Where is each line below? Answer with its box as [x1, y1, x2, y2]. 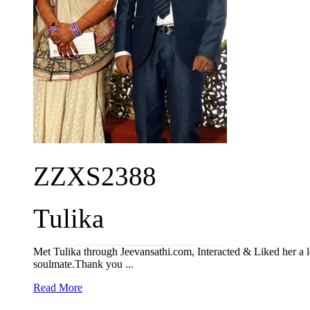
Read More [33, 282, 82, 293]
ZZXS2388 [33, 161, 156, 191]
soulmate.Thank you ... [33, 258, 134, 270]
